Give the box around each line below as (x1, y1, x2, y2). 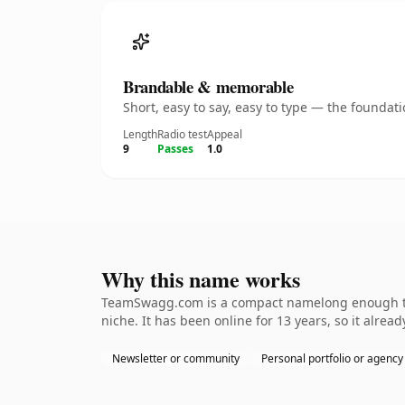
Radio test (157, 127, 207, 142)
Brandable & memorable (123, 74, 294, 99)
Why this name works (101, 263, 300, 295)
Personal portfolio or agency (261, 351, 403, 366)
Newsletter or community (112, 351, 240, 366)
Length (123, 127, 157, 142)
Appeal (207, 127, 242, 142)
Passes (157, 141, 193, 156)
